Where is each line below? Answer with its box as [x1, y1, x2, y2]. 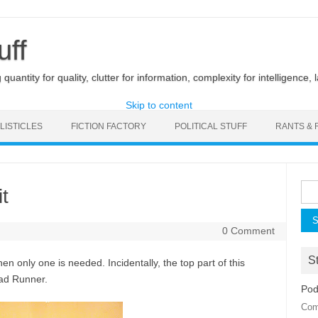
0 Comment [221, 225, 275, 236]
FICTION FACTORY [71, 121, 146, 131]
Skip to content [126, 99, 192, 111]
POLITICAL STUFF [175, 121, 247, 131]
